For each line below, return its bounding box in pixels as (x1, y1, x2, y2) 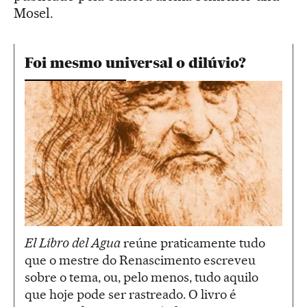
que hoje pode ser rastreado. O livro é (25, 286, 236, 302)
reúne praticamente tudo (121, 234, 265, 251)
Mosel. (14, 5, 53, 22)
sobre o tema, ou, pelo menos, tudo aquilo (25, 269, 258, 285)
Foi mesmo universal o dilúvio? (25, 54, 246, 72)
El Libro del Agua (25, 234, 121, 251)
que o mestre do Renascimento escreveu (25, 251, 256, 268)
